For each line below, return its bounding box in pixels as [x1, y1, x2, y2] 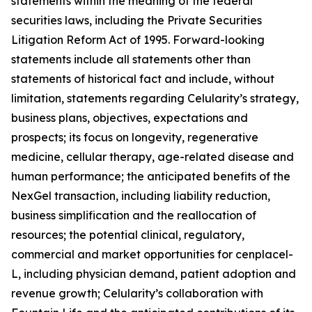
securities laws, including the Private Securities [11, 13, 262, 27]
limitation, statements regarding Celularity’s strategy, [11, 91, 299, 105]
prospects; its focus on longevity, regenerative [11, 130, 258, 144]
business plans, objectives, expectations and [11, 111, 248, 125]
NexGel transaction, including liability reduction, [11, 189, 270, 203]
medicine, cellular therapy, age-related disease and [11, 150, 294, 164]
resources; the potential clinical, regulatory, [11, 228, 244, 242]
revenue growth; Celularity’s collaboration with [11, 286, 263, 300]
